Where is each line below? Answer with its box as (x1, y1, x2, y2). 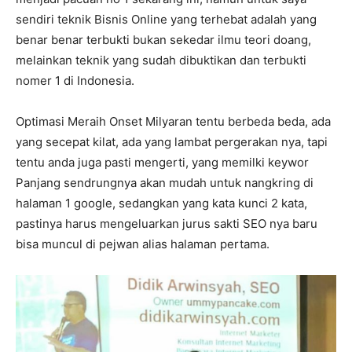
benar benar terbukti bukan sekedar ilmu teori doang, (16, 31, 311, 47)
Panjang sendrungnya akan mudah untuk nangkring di (16, 174, 313, 190)
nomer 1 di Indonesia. (16, 72, 134, 88)
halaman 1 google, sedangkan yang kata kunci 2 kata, (16, 195, 307, 211)
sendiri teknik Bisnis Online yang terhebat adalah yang (16, 11, 317, 27)
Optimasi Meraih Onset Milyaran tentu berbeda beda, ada (16, 113, 331, 129)
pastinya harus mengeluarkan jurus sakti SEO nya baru (16, 215, 317, 231)
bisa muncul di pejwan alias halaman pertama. (16, 236, 269, 251)
